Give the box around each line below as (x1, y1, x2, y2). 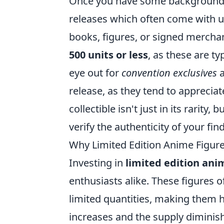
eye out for (69, 66, 121, 79)
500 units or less (69, 48, 148, 61)
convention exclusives (121, 66, 217, 79)
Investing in (69, 156, 125, 169)
